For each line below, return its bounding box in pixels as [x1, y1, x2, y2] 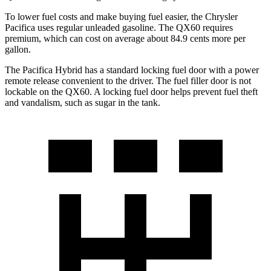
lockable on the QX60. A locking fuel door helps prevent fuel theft [5, 86, 258, 97]
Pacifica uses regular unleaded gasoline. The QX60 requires [5, 22, 233, 33]
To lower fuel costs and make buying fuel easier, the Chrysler [5, 11, 238, 22]
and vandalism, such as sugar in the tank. [5, 97, 160, 108]
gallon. [5, 44, 31, 54]
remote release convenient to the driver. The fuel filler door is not [5, 75, 251, 86]
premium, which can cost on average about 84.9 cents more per [5, 33, 246, 44]
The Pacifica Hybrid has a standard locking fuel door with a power [5, 64, 259, 75]
